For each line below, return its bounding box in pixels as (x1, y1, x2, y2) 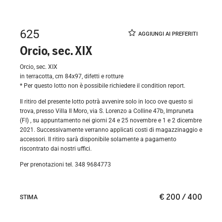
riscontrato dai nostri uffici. (20, 145, 92, 152)
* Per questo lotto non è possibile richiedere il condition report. (20, 82, 185, 89)
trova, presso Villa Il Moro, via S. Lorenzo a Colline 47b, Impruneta (20, 107, 194, 114)
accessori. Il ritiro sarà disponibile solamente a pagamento (20, 135, 176, 143)
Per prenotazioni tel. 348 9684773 (20, 161, 111, 168)
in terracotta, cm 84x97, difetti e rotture (20, 72, 123, 80)
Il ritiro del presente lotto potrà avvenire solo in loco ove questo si (20, 98, 193, 105)
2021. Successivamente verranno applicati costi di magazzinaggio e (20, 126, 202, 133)
